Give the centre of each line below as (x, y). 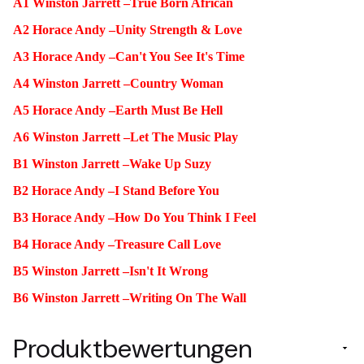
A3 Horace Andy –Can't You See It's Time (129, 56)
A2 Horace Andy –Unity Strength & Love (128, 29)
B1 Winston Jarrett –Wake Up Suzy (112, 163)
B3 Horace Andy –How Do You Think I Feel (134, 217)
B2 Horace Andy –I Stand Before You (116, 190)
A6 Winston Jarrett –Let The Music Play (126, 136)
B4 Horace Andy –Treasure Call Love (117, 244)
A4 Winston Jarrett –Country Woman (118, 83)
